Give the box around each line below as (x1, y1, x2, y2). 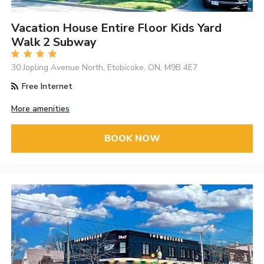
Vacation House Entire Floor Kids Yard (11, 19, 222, 36)
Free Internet (19, 80, 73, 92)
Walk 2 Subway (11, 34, 97, 50)
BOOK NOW (104, 132, 160, 146)
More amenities (11, 103, 70, 114)
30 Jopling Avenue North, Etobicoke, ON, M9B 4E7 (11, 61, 198, 73)
